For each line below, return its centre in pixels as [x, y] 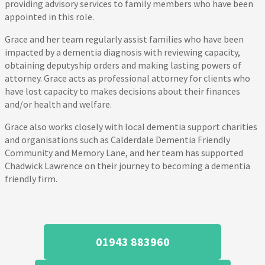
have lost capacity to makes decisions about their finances [122, 91]
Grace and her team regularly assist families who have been [124, 39]
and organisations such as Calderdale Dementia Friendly [117, 140]
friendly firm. [31, 179]
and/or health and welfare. [58, 104]
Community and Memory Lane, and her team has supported [124, 153]
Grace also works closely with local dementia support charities [131, 127]
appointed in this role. [49, 17]
